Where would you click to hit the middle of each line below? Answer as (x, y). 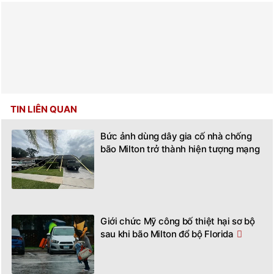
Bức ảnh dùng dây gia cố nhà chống (176, 136)
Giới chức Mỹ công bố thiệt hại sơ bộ (178, 221)
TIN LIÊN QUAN (44, 109)
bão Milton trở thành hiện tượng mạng (180, 149)
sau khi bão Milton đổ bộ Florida (167, 234)
